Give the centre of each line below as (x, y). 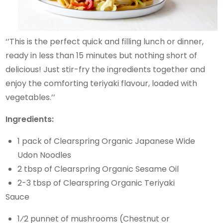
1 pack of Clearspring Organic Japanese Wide (107, 141)
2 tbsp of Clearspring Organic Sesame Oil (99, 169)
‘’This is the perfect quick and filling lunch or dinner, (105, 41)
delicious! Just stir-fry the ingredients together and (106, 69)
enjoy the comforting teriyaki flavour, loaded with (102, 83)
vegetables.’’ (32, 97)
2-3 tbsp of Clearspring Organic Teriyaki (97, 183)
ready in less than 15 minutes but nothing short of (102, 55)
